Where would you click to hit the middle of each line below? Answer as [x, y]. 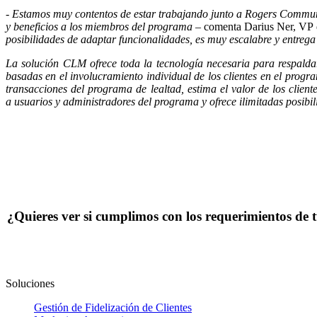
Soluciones [30, 283]
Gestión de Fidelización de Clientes [113, 307]
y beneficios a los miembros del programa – [105, 26]
